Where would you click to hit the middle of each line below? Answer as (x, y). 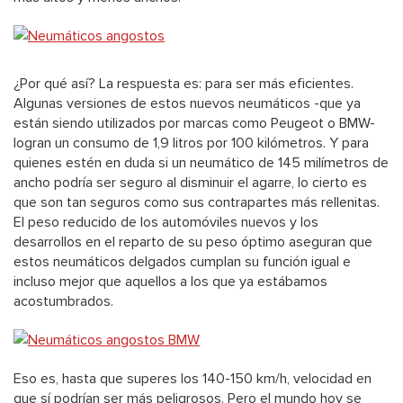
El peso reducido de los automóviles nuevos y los (166, 223)
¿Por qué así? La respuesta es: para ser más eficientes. (184, 84)
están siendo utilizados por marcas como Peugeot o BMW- (194, 124)
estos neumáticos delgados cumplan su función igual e (182, 262)
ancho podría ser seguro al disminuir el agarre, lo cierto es (190, 183)
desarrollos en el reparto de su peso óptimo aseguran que (193, 242)
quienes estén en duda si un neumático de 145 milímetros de (201, 163)
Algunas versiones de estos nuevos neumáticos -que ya (187, 104)
